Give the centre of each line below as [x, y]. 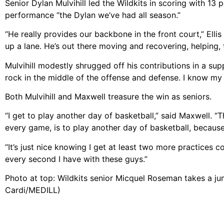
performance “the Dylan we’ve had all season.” [93, 15]
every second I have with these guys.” [76, 159]
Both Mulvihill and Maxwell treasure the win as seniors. [108, 97]
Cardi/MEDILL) [33, 190]
